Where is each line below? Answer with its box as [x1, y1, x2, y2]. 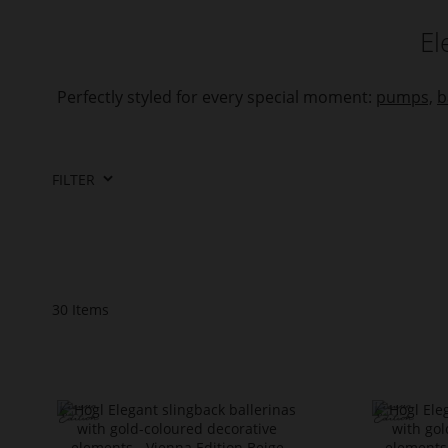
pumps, [376, 85, 433, 108]
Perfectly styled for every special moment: [57, 85, 376, 108]
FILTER [52, 169, 95, 189]
